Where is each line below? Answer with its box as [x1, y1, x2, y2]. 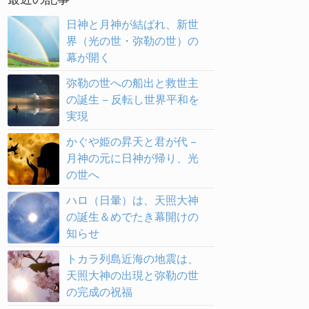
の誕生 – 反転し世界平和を [66, 92, 199, 107]
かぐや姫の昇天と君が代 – [66, 134, 197, 149]
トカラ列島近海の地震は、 [66, 251, 199, 266]
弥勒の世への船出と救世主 [66, 75, 199, 90]
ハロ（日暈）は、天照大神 [66, 192, 199, 208]
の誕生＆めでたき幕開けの [66, 209, 199, 224]
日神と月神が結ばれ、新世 [66, 17, 199, 32]
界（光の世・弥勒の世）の [66, 33, 199, 48]
